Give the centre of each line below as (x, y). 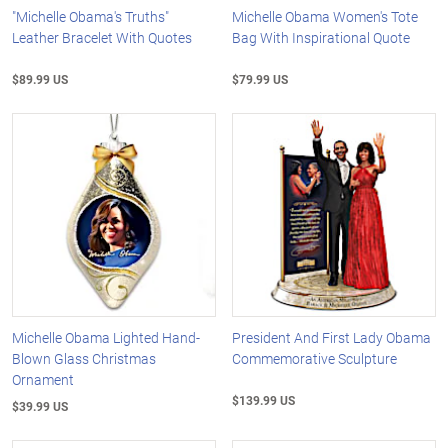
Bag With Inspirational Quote (321, 38)
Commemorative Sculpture (315, 358)
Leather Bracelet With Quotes (102, 38)
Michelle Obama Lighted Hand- (106, 337)
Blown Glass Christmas (84, 358)
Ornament (43, 379)
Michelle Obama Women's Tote (325, 17)
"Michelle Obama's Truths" (90, 17)
